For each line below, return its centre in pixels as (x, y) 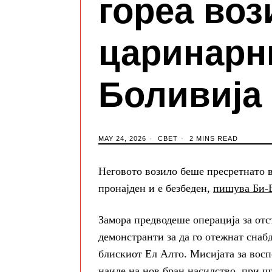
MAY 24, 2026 (122, 139)
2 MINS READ (212, 139)
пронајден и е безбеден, (156, 189)
